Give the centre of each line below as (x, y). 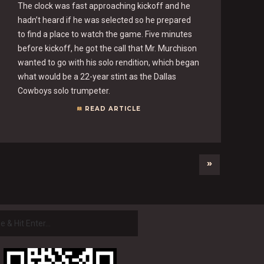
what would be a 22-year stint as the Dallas (97, 76)
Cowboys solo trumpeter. (64, 90)
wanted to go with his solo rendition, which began (109, 62)
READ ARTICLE (113, 108)
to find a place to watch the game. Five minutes (105, 34)
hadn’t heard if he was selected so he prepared (105, 20)
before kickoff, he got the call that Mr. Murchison (108, 48)
